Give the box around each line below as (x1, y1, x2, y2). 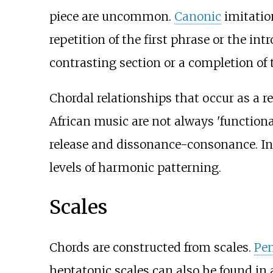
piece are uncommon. (49, 9, 174, 24)
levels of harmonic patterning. (49, 160, 221, 175)
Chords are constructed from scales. (49, 239, 254, 255)
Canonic (174, 9, 221, 24)
